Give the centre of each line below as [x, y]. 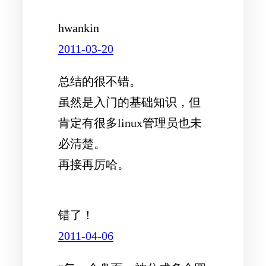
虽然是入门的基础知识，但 [129, 102]
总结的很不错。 [100, 81]
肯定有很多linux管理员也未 [130, 123]
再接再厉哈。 [94, 164]
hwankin [79, 28]
